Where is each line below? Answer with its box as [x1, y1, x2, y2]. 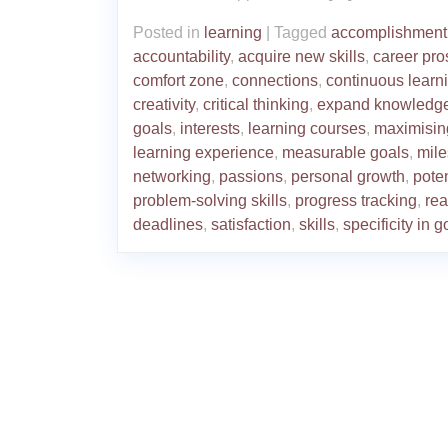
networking [133, 167, 211, 185]
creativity [133, 95, 195, 113]
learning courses [248, 119, 366, 137]
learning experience [133, 143, 274, 161]
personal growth [291, 167, 405, 185]
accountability [133, 47, 230, 65]
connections [232, 71, 318, 89]
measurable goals [282, 143, 409, 161]
